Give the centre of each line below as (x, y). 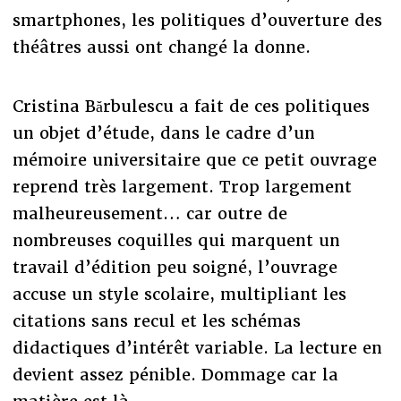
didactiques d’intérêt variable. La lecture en (197, 347)
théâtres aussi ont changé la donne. (161, 47)
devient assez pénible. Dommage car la (175, 374)
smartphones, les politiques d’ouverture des (197, 20)
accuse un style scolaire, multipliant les (179, 294)
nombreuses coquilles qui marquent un (176, 240)
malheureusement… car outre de (149, 213)
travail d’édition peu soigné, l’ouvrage (175, 267)
